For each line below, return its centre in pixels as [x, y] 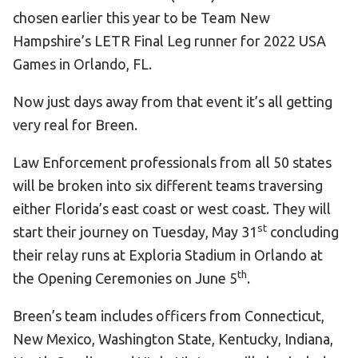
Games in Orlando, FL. [82, 64]
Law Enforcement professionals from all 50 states [172, 162]
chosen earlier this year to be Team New [141, 18]
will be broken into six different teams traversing [168, 185]
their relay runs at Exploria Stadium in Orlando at [168, 255]
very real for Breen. [75, 125]
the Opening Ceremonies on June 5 [125, 278]
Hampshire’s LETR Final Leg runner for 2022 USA [169, 41]
